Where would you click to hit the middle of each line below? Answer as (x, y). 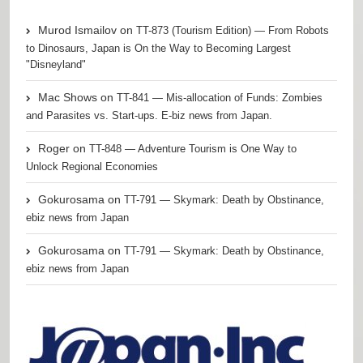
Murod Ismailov (77, 30)
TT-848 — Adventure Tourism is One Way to (193, 148)
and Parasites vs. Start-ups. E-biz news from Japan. (149, 115)
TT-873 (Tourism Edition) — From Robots (233, 30)
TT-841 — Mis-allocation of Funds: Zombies (220, 97)
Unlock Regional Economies (92, 166)
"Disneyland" (56, 64)
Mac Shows (68, 97)
